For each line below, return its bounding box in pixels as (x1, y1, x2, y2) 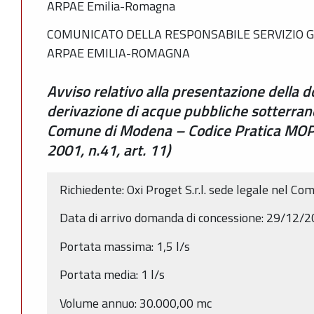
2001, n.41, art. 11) (47, 139, 170, 161)
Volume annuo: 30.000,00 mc (60, 293, 212, 313)
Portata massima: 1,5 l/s (60, 236, 190, 256)
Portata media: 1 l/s (60, 265, 165, 285)
